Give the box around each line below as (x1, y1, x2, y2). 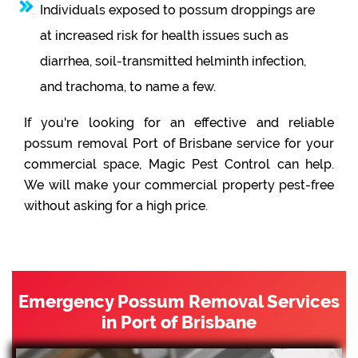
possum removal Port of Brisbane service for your (24, 136, 334, 152)
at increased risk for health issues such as (40, 28, 288, 44)
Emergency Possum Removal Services (18, 291, 340, 312)
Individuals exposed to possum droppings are (40, 2, 315, 18)
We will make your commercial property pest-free (24, 177, 334, 193)
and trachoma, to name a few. (40, 79, 216, 95)
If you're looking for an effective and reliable (24, 115, 334, 131)
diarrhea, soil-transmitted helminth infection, (40, 54, 306, 70)
